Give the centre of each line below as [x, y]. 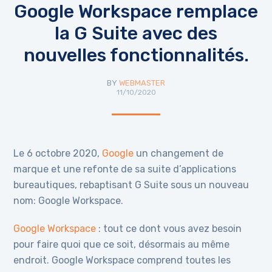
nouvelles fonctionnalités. [136, 55]
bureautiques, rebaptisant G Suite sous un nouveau [131, 185]
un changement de [179, 153]
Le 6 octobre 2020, [58, 153]
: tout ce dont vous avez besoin [169, 229]
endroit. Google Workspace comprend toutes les [122, 260]
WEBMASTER [142, 83]
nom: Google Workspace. [69, 201]
